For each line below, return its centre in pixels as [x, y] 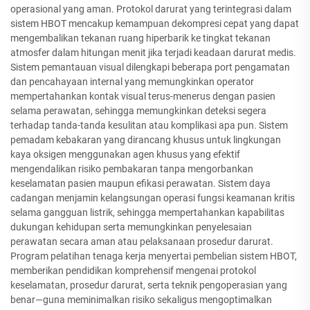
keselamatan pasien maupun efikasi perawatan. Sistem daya [140, 184]
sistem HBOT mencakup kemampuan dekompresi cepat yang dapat [155, 24]
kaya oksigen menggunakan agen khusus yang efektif [125, 155]
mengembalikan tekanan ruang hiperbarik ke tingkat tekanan [140, 38]
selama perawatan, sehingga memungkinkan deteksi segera [138, 111]
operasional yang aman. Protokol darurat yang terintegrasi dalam [151, 9]
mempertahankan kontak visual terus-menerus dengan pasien [143, 97]
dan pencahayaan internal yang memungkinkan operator [132, 82]
